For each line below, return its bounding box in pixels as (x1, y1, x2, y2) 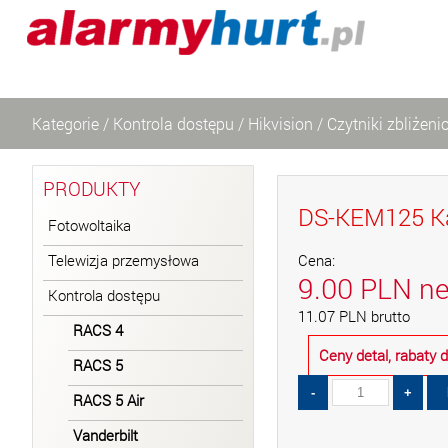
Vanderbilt (73, 426, 138, 445)
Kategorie (32, 113, 99, 134)
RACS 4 (73, 321, 123, 340)
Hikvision (248, 113, 313, 134)
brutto (367, 307, 410, 326)
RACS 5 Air (73, 391, 144, 410)
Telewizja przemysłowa (48, 251, 199, 270)
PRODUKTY (43, 176, 141, 201)
